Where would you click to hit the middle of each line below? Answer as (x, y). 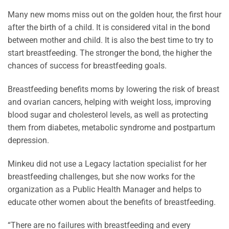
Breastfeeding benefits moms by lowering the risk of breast (113, 89)
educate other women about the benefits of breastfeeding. (112, 202)
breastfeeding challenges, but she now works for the (101, 176)
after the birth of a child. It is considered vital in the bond (109, 28)
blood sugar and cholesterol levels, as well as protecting (108, 114)
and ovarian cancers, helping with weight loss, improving (109, 102)
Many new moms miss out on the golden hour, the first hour (114, 15)
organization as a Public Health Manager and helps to (105, 189)
